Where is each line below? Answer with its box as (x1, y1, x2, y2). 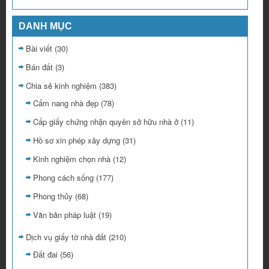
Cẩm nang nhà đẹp (33, 97, 98, 109)
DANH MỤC (19, 21, 72, 32)
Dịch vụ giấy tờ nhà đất (26, 231, 106, 243)
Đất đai (33, 249, 58, 261)
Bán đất (26, 61, 53, 73)
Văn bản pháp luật (33, 209, 96, 221)
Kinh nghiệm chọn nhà (33, 153, 110, 165)
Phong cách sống (33, 172, 94, 184)
